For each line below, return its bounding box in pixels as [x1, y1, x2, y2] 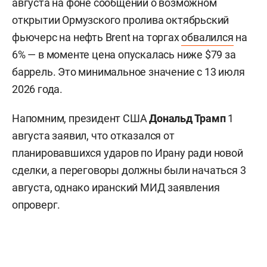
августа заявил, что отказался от [12, 129, 175, 142]
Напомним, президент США [12, 111, 150, 125]
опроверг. [12, 198, 61, 211]
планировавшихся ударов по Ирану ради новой [12, 146, 243, 159]
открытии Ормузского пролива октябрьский [12, 13, 229, 26]
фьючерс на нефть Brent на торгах [12, 30, 182, 44]
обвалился [181, 30, 234, 44]
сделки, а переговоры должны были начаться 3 [12, 163, 246, 176]
